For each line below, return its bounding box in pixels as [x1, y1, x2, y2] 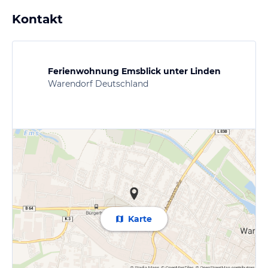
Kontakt [12, 11, 63, 26]
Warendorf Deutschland [47, 78, 148, 89]
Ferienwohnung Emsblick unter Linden [47, 65, 221, 77]
